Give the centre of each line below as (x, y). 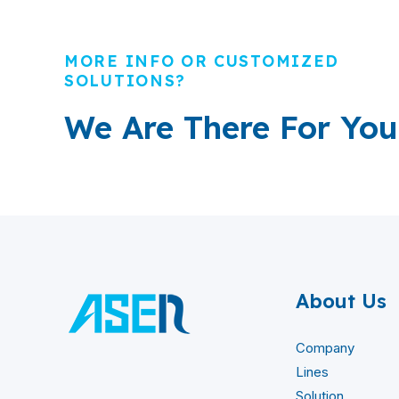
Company (325, 348)
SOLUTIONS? (125, 81)
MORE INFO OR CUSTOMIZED (202, 61)
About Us (341, 301)
